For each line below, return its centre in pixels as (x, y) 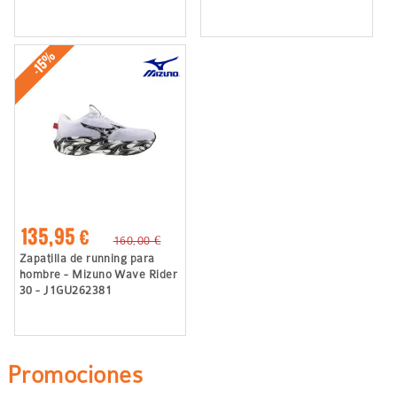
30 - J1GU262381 (65, 291)
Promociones (75, 374)
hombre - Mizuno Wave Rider (98, 275)
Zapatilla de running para (87, 259)
